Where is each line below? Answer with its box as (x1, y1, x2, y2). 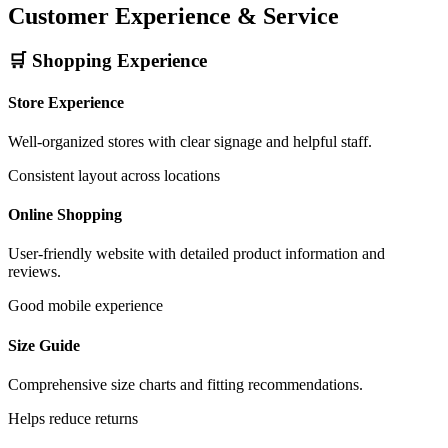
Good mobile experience (8, 297, 163, 315)
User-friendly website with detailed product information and (8, 245, 385, 263)
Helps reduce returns (8, 409, 138, 427)
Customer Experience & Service (8, 3, 339, 30)
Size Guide (8, 336, 80, 354)
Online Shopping (8, 206, 122, 224)
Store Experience (8, 93, 124, 111)
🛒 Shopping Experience (8, 50, 207, 72)
